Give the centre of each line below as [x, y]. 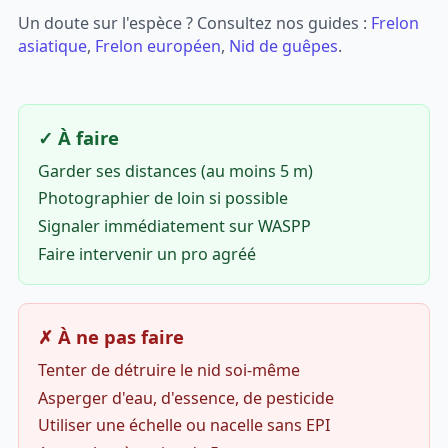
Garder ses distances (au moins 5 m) [175, 170]
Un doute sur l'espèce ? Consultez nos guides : [195, 23]
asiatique [53, 46]
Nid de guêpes [284, 46]
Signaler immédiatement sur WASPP [174, 226]
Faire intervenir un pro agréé [146, 253]
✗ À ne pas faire [110, 336]
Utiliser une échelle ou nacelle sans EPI [183, 425]
